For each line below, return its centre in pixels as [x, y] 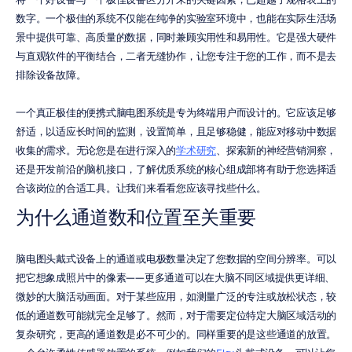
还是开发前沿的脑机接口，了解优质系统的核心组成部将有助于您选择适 [176, 169]
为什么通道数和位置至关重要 [136, 217]
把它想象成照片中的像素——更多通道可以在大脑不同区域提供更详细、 [175, 278]
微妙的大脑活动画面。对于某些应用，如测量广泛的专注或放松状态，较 [176, 297]
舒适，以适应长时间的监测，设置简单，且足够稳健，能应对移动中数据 [176, 132]
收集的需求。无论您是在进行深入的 [96, 150]
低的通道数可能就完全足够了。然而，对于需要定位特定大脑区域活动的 [176, 315]
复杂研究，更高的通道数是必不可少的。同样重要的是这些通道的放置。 [176, 334]
